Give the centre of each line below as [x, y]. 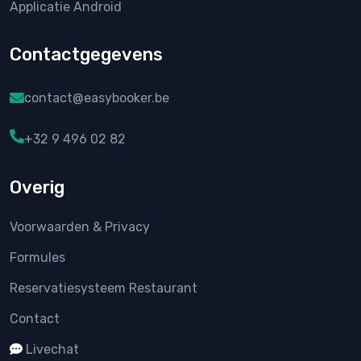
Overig [37, 187]
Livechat [52, 349]
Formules [37, 257]
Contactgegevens [86, 54]
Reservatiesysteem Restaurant [104, 288]
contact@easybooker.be [97, 98]
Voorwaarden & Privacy [80, 226]
